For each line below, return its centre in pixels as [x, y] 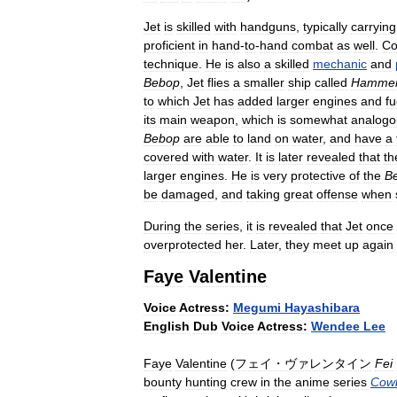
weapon [213, 119]
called [331, 82]
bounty [163, 381]
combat [312, 45]
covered [166, 156]
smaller [264, 82]
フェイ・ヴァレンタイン [303, 363]
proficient [169, 45]
